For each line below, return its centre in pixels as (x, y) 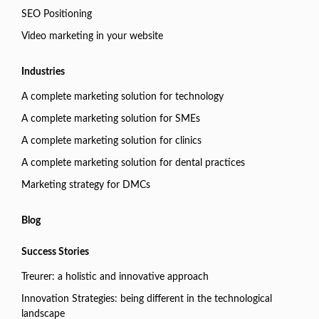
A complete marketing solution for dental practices (133, 163)
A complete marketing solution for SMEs (111, 119)
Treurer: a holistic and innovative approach (115, 277)
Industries (43, 72)
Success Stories (55, 252)
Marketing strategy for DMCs (86, 185)
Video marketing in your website (92, 37)
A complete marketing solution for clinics (111, 141)
